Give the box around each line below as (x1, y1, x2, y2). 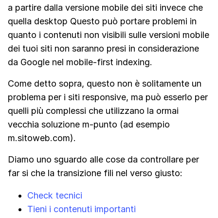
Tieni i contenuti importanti (27, 204, 136, 215)
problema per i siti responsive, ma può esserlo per (8, 92, 208, 103)
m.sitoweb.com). (8, 133, 76, 144)
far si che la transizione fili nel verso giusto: (8, 168, 182, 179)
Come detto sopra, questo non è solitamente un (8, 78, 201, 89)
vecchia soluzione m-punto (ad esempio (8, 119, 170, 130)
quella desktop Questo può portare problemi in (8, 16, 197, 27)
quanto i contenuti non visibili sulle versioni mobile (8, 30, 209, 40)
